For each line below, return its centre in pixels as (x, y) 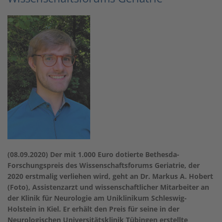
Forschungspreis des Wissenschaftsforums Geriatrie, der (104, 165)
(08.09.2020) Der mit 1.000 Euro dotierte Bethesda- (93, 154)
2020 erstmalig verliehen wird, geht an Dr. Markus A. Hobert (110, 176)
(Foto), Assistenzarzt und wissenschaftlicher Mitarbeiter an (108, 187)
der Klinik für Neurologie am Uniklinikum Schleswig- (97, 198)
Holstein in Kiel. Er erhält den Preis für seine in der (93, 209)
